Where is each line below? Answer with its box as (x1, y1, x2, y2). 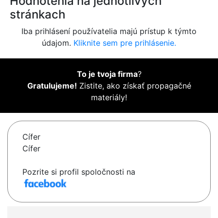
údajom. (42, 38, 73, 48)
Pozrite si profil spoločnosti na (22, 167, 135, 177)
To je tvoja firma (76, 69, 138, 79)
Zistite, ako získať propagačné (76, 81, 191, 91)
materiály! (91, 92, 127, 103)
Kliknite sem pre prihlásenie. (73, 38, 176, 48)
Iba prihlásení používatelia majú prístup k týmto (21, 26, 197, 36)
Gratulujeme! (27, 81, 77, 91)
